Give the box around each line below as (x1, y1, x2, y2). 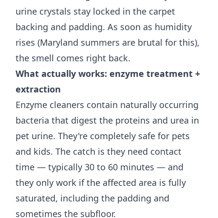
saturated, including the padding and (16, 192, 169, 204)
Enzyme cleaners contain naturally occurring (16, 99, 199, 110)
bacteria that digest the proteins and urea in (16, 114, 199, 126)
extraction (16, 83, 61, 95)
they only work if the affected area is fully (16, 177, 186, 188)
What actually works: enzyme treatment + (16, 68, 200, 79)
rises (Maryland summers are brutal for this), (16, 36, 200, 48)
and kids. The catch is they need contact (16, 145, 182, 157)
